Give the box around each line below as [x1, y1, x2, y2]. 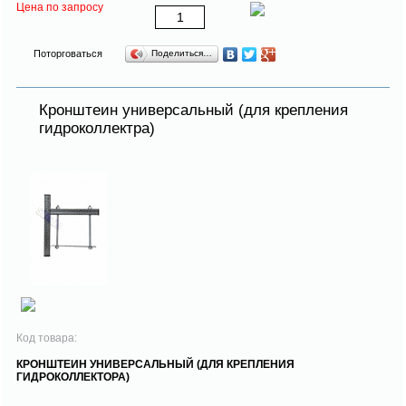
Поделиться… [151, 47, 212, 58]
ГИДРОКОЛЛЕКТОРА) [16, 370, 130, 383]
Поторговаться [34, 47, 102, 59]
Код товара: [16, 331, 80, 344]
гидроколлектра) [39, 119, 155, 137]
